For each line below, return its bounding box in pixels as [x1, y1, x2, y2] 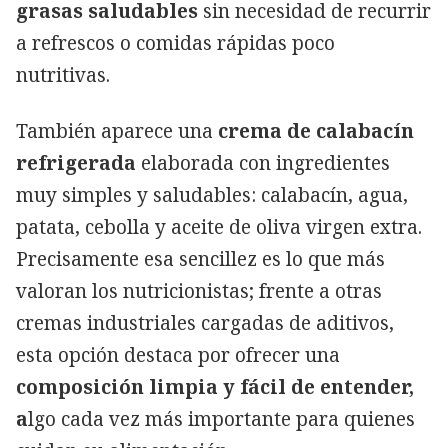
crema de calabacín [218, 118, 414, 145]
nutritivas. [16, 62, 110, 89]
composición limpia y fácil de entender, [16, 374, 414, 401]
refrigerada [16, 150, 141, 177]
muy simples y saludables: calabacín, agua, [16, 182, 408, 209]
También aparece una [16, 118, 218, 145]
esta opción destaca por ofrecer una [16, 342, 340, 369]
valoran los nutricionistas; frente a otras [16, 278, 382, 305]
